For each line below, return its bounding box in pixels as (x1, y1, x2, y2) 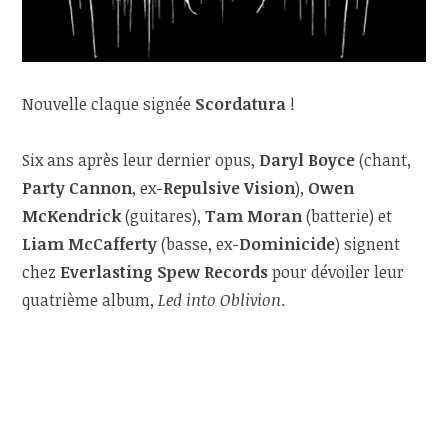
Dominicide (239, 232, 336, 255)
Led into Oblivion (158, 288, 282, 311)
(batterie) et (302, 204, 393, 227)
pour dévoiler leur (268, 260, 405, 283)
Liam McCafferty (22, 232, 158, 255)
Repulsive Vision (163, 176, 296, 199)
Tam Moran (205, 204, 303, 227)
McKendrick (22, 204, 122, 227)
